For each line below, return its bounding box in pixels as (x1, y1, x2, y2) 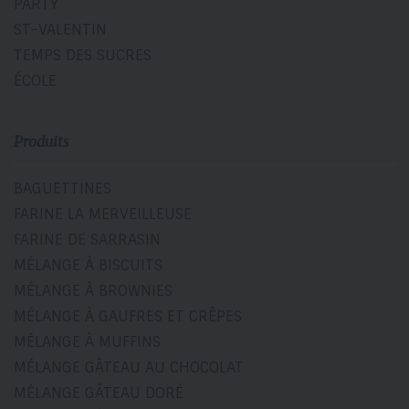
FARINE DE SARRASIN (14, 229, 161, 249)
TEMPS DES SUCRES (14, 45, 152, 65)
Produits (14, 131, 69, 151)
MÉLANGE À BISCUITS (14, 255, 163, 275)
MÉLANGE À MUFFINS (14, 331, 161, 351)
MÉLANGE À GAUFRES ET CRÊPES (14, 306, 242, 326)
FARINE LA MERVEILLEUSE (14, 204, 192, 224)
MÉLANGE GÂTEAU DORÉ (14, 383, 184, 403)
